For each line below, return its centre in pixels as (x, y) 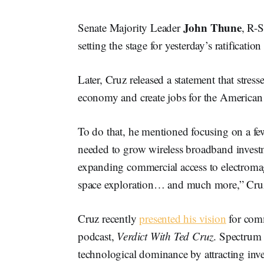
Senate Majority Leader (131, 28)
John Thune (212, 28)
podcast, (98, 236)
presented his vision (183, 219)
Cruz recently (109, 219)
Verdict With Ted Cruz (165, 236)
